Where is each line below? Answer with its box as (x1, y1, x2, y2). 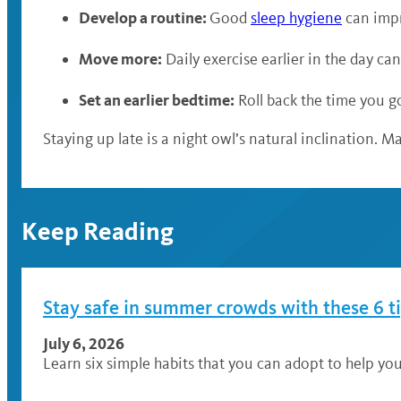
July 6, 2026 (43, 333, 124, 354)
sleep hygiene (251, 8, 342, 28)
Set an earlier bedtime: (79, 90, 235, 110)
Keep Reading (21, 217, 174, 246)
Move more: (79, 48, 162, 69)
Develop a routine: (79, 7, 209, 28)
